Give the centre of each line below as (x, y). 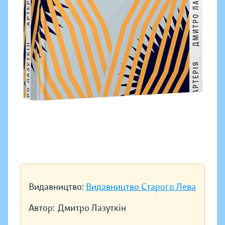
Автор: (42, 208)
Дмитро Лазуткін (92, 208)
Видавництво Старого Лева (141, 187)
